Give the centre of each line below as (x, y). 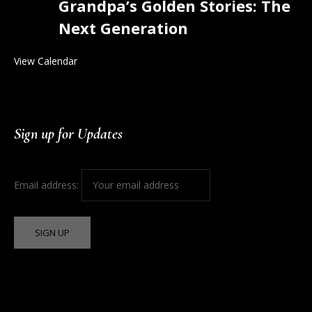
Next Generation (124, 28)
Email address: (48, 185)
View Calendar (46, 61)
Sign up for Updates (69, 133)
